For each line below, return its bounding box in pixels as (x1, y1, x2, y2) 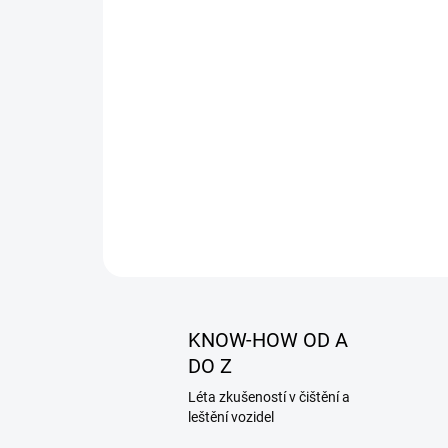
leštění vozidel (188, 408, 274, 425)
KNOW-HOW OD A (188, 327, 348, 352)
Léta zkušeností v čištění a (188, 388, 350, 405)
